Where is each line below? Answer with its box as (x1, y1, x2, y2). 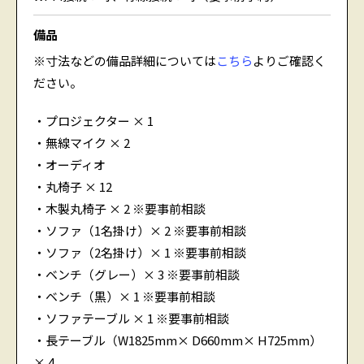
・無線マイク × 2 (33, 134, 130, 152)
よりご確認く (253, 52, 326, 70)
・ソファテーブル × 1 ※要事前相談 (33, 310, 229, 327)
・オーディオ (33, 156, 106, 174)
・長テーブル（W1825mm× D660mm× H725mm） (33, 331, 322, 349)
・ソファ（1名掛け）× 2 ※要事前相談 (33, 222, 246, 240)
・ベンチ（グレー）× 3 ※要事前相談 (33, 266, 240, 284)
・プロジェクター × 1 (33, 112, 154, 130)
